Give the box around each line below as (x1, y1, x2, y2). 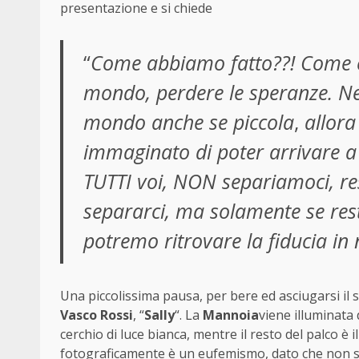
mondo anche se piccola (83, 107, 294, 135)
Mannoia (203, 305, 259, 324)
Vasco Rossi (60, 305, 133, 324)
